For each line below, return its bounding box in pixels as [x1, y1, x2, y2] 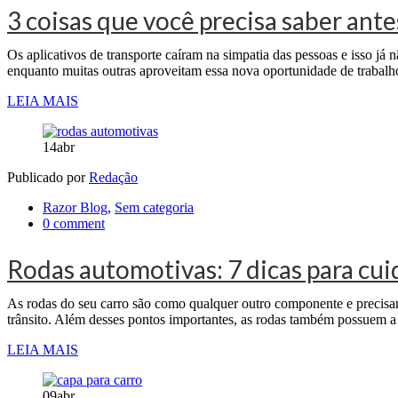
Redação [89, 169, 138, 185]
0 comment [43, 215, 105, 231]
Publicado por [7, 169, 89, 185]
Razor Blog [43, 199, 107, 215]
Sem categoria [115, 199, 194, 215]
